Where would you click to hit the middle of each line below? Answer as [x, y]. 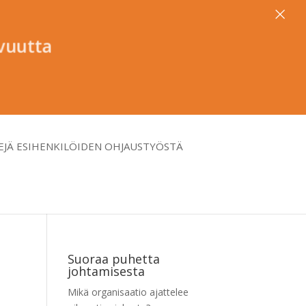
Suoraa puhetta [113, 259]
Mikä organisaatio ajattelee [128, 292]
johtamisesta [106, 271]
